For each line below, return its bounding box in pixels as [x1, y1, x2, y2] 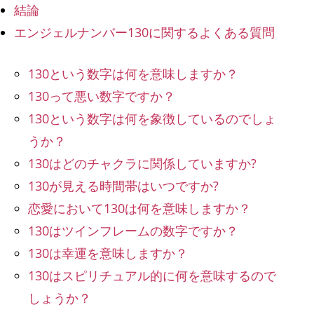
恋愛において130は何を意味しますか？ [28, 199, 251, 217]
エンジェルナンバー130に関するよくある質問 [14, 23, 275, 41]
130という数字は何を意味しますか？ [28, 64, 238, 82]
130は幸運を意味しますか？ [28, 244, 188, 261]
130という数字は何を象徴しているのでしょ [28, 109, 276, 127]
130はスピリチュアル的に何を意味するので [28, 266, 276, 284]
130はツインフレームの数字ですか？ [28, 221, 238, 239]
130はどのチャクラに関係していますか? [28, 154, 257, 172]
